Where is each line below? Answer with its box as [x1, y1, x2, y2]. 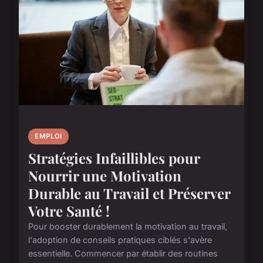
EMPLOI [35, 132, 62, 141]
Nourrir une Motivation [28, 166, 181, 186]
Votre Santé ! [28, 201, 110, 221]
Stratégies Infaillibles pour [28, 149, 200, 168]
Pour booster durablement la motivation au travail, [28, 221, 227, 232]
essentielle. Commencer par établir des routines [28, 248, 218, 259]
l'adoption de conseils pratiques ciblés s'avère [28, 235, 212, 245]
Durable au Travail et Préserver [28, 184, 230, 203]
